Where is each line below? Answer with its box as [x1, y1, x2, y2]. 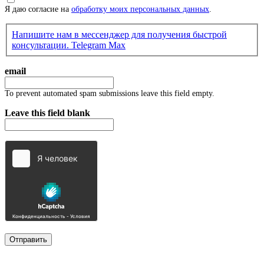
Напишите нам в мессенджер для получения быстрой [12, 29, 227, 40]
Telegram [71, 40, 108, 51]
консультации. [12, 40, 71, 51]
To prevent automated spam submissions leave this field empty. [5, 89, 214, 98]
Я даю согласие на [5, 5, 71, 14]
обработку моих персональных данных [71, 5, 209, 14]
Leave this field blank [5, 108, 90, 118]
